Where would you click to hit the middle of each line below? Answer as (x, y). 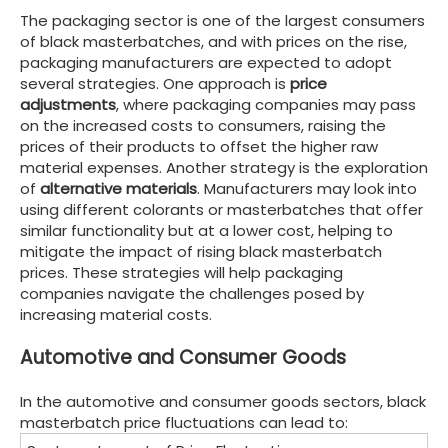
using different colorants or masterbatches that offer (221, 209)
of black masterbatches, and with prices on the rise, (213, 41)
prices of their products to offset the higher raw (199, 146)
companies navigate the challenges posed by (192, 293)
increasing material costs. (116, 314)
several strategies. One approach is (155, 83)
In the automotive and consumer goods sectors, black (223, 402)
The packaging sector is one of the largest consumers (222, 20)
